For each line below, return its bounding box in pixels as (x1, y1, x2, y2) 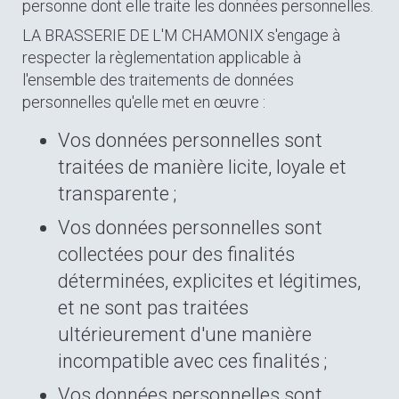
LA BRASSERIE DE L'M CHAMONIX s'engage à (22, 26, 340, 45)
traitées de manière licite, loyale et (58, 156, 346, 178)
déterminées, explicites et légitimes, (58, 270, 361, 292)
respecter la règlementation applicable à (22, 48, 301, 67)
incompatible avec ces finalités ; (58, 350, 327, 372)
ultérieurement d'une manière (58, 323, 312, 346)
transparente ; (58, 183, 176, 205)
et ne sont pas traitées (58, 297, 248, 319)
